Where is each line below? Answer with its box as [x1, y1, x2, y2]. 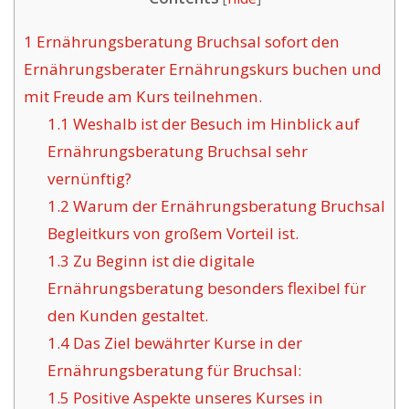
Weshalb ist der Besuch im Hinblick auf [68, 113, 360, 135]
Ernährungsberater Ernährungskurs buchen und [24, 58, 382, 80]
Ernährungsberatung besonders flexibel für [47, 278, 366, 299]
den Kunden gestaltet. [47, 305, 208, 327]
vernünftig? [47, 168, 131, 190]
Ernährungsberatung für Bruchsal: [47, 360, 301, 382]
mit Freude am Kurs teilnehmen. [24, 86, 262, 108]
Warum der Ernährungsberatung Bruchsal [68, 195, 385, 217]
